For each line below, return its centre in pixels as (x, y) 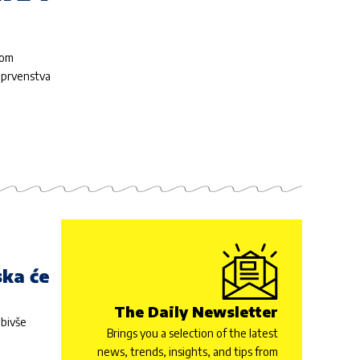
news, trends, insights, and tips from (188, 351)
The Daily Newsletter (196, 311)
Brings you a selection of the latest (192, 333)
